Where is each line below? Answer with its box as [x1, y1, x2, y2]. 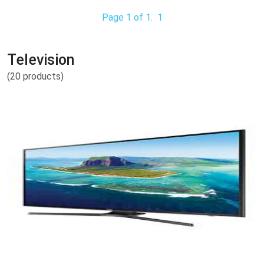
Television [7, 51, 75, 68]
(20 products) [7, 70, 64, 82]
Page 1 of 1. [101, 11, 153, 23]
